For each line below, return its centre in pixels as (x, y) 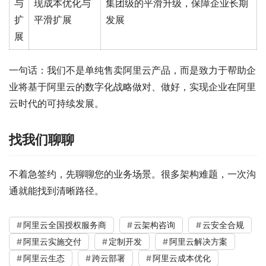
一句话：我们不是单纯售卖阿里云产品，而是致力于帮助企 (132, 70)
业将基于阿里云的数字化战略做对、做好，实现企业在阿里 (132, 87)
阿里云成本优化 (182, 258)
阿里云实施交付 (52, 241)
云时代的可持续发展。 (56, 103)
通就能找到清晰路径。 (56, 191)
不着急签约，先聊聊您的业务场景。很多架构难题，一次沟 (132, 174)
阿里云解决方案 (198, 241)
